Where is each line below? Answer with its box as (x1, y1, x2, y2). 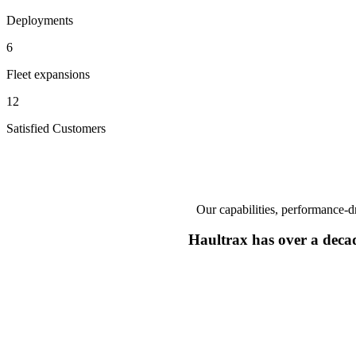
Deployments (6, 13, 73, 27)
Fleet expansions (6, 67, 90, 81)
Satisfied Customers (6, 121, 106, 135)
